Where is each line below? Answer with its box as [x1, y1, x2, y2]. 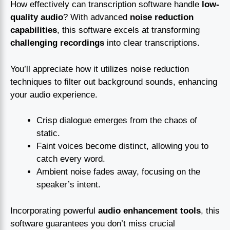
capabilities [10, 25, 57, 35]
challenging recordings [10, 38, 104, 48]
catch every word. [36, 154, 105, 164]
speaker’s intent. [36, 180, 101, 190]
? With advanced [63, 12, 130, 23]
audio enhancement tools [98, 205, 201, 216]
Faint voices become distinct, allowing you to [36, 141, 208, 151]
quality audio [10, 12, 63, 23]
